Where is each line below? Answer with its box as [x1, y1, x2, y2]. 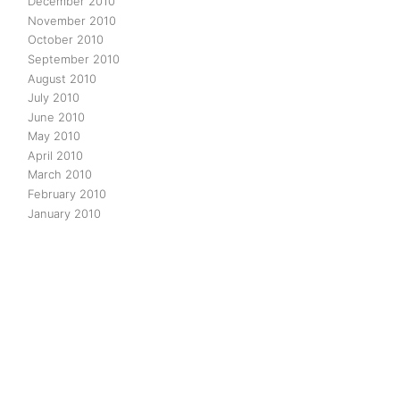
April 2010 [28, 147, 83, 162]
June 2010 [28, 109, 85, 124]
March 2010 [28, 167, 92, 182]
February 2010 [28, 187, 106, 202]
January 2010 [28, 205, 101, 221]
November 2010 [28, 12, 116, 28]
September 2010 [28, 51, 120, 66]
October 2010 [28, 32, 104, 47]
